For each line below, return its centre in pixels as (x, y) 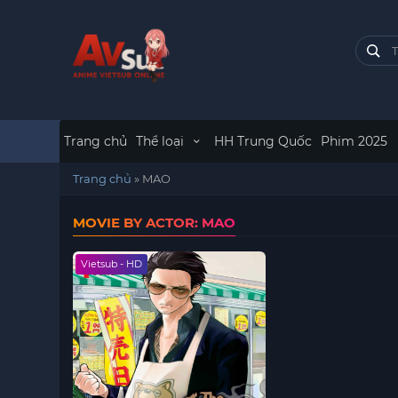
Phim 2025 (354, 141)
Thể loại (162, 141)
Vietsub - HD (112, 264)
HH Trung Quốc (263, 141)
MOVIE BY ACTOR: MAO (155, 223)
